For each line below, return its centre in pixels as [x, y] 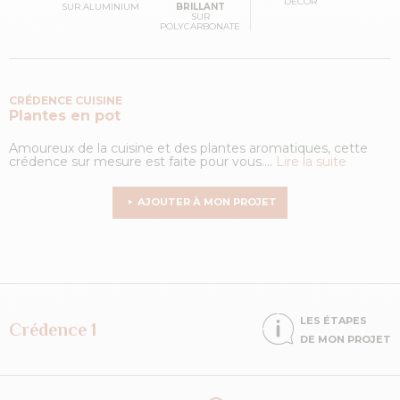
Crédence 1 [53, 329]
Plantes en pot [65, 116]
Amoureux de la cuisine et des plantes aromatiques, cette [188, 149]
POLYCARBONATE [200, 27]
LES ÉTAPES [333, 320]
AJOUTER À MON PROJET [207, 202]
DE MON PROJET [346, 339]
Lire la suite [311, 162]
